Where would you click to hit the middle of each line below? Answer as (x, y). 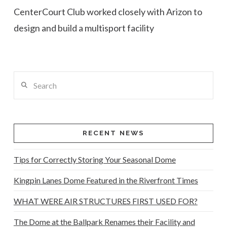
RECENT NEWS (113, 133)
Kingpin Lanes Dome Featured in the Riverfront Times (106, 180)
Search (25, 78)
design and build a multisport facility (84, 28)
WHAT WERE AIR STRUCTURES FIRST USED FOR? (105, 201)
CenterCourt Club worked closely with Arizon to (108, 11)
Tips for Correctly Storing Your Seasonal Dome (94, 159)
